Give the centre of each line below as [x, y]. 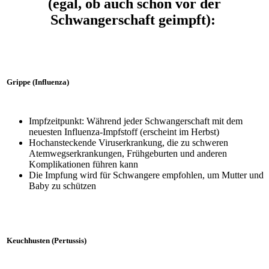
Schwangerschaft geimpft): [134, 20]
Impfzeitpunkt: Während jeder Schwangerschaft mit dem [136, 121]
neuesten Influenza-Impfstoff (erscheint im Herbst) [124, 132]
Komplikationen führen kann [83, 165]
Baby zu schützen [64, 186]
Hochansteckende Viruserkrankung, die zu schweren [128, 143]
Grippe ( [20, 82]
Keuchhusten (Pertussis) [47, 241]
